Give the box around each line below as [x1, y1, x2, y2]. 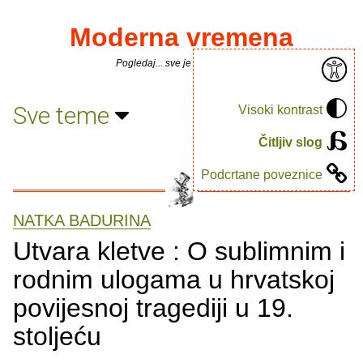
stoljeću [13, 322, 101, 351]
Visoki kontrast [238, 102, 322, 117]
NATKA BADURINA [13, 211, 151, 229]
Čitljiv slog [258, 135, 322, 149]
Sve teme [13, 100, 115, 130]
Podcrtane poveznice [201, 167, 322, 181]
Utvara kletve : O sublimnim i [13, 237, 345, 266]
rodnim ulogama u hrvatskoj [13, 265, 335, 294]
